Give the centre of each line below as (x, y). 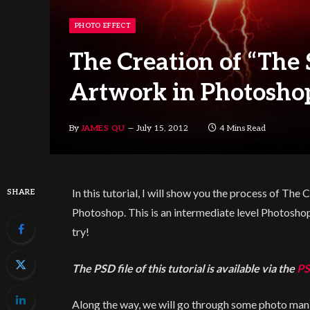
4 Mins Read (242, 128)
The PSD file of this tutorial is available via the (185, 268)
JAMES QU (103, 128)
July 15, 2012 (162, 128)
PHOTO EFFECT (103, 26)
